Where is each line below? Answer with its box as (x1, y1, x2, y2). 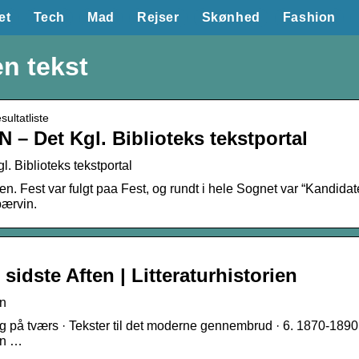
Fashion (282, 10, 336, 24)
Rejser (136, 10, 179, 24)
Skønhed (201, 10, 260, 24)
